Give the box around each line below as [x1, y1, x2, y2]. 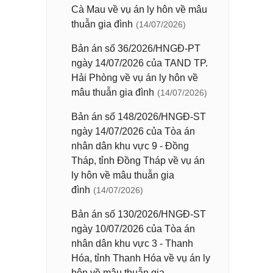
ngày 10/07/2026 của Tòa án [71, 224, 195, 234]
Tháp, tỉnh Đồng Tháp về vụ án [71, 155, 205, 166]
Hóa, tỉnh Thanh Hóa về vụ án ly [71, 253, 210, 263]
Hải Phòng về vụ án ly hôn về [71, 73, 198, 83]
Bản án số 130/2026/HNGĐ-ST [71, 209, 206, 219]
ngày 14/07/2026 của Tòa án [71, 126, 195, 136]
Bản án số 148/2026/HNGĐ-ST [71, 112, 206, 122]
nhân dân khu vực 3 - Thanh [71, 238, 193, 249]
